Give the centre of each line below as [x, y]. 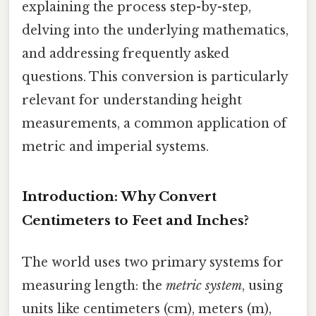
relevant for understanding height [132, 100]
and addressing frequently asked [126, 53]
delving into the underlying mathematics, [155, 30]
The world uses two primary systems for [153, 262]
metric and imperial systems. [115, 146]
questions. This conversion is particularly [155, 77]
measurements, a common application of [154, 123]
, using [262, 285]
